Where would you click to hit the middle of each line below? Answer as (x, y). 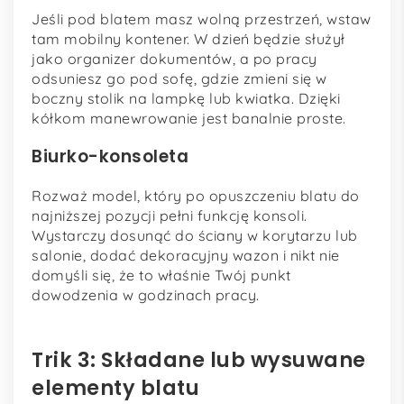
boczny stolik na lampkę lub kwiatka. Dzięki (186, 99)
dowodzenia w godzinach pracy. (146, 294)
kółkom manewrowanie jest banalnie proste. (189, 119)
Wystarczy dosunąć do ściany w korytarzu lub (195, 235)
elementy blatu (115, 387)
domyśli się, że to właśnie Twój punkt (161, 275)
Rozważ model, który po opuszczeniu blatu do (196, 195)
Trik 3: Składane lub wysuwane (199, 359)
